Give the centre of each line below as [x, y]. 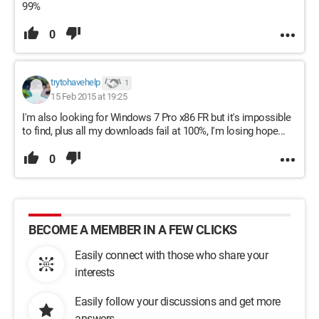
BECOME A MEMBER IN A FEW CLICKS [133, 230]
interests [95, 272]
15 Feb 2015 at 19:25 [89, 96]
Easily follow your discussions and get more [178, 302]
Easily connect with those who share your [171, 255]
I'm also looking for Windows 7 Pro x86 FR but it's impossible [157, 117]
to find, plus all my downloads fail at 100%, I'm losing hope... [154, 131]
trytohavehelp [75, 83]
